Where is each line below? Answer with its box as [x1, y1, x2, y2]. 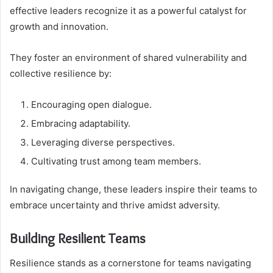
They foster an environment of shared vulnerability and [10, 52, 247, 64]
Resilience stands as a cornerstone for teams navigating [10, 257, 251, 269]
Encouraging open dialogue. [31, 99, 152, 111]
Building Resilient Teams [10, 230, 146, 247]
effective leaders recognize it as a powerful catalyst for [10, 5, 247, 17]
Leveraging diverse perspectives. [31, 136, 175, 149]
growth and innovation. [10, 21, 108, 33]
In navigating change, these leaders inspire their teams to [10, 183, 257, 196]
